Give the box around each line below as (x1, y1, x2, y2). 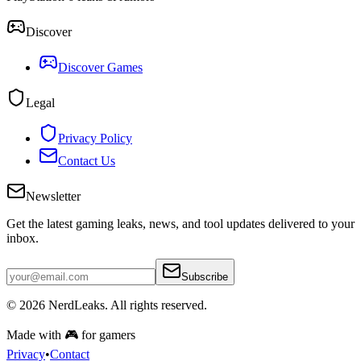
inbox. (6, 230, 39, 245)
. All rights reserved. (105, 297, 207, 312)
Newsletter (26, 189, 81, 203)
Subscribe (181, 270, 228, 283)
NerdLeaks (48, 297, 105, 312)
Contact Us (58, 153, 115, 168)
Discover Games (58, 60, 143, 74)
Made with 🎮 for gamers (6, 327, 135, 342)
